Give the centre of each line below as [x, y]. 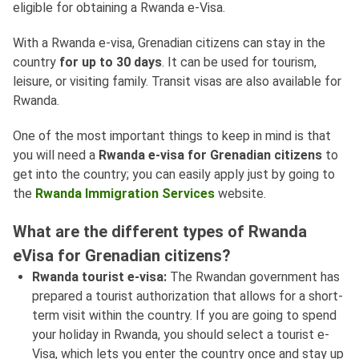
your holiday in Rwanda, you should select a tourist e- [181, 335]
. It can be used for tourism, [239, 63]
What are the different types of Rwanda [160, 232]
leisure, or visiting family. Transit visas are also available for [177, 82]
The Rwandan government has [255, 277]
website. [240, 194]
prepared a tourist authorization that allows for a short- [188, 296]
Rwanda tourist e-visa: [101, 277]
